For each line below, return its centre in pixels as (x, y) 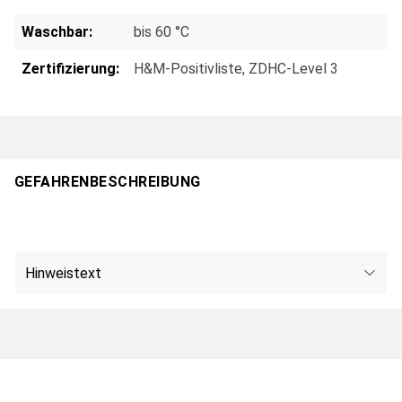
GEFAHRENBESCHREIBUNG (108, 182)
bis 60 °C (162, 32)
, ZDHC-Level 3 (290, 69)
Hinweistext (64, 273)
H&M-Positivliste (188, 69)
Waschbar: (57, 32)
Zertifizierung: (70, 69)
